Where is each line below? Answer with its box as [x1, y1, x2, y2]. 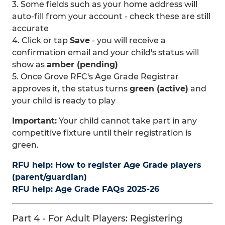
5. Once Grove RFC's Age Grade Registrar [12, 72, 179, 81]
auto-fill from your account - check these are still [12, 12, 210, 21]
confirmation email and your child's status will [12, 48, 199, 57]
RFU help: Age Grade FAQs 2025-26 [12, 184, 159, 194]
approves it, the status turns [12, 84, 130, 93]
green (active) [130, 84, 188, 93]
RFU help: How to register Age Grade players [12, 160, 201, 170]
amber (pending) [47, 60, 118, 69]
